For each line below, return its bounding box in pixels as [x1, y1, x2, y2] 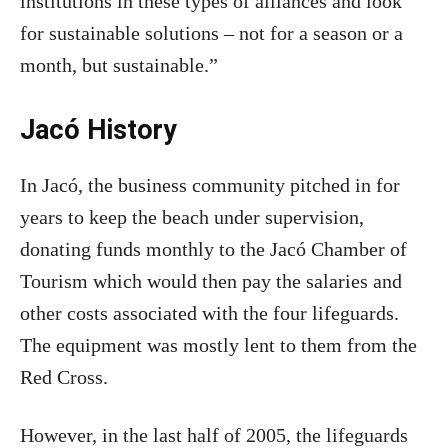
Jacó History [20, 114, 177, 146]
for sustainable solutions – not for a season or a [20, 22, 403, 44]
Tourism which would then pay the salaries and [20, 270, 402, 292]
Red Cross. [20, 366, 108, 388]
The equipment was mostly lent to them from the [20, 334, 417, 356]
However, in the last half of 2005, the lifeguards [20, 424, 408, 446]
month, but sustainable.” [20, 54, 218, 76]
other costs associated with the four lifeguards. [20, 302, 399, 324]
